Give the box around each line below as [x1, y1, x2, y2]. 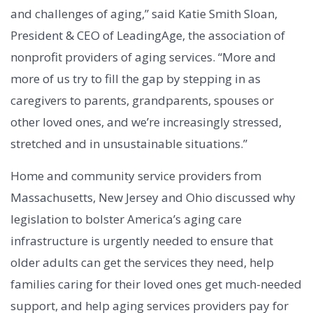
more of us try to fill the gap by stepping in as [10, 71, 261, 87]
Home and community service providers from [10, 168, 261, 184]
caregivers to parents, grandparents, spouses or [10, 92, 274, 109]
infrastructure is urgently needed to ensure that [10, 233, 273, 249]
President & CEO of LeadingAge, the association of [10, 27, 285, 44]
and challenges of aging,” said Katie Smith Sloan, [10, 6, 277, 22]
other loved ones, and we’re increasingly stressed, [10, 114, 282, 131]
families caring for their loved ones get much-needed [10, 276, 302, 293]
